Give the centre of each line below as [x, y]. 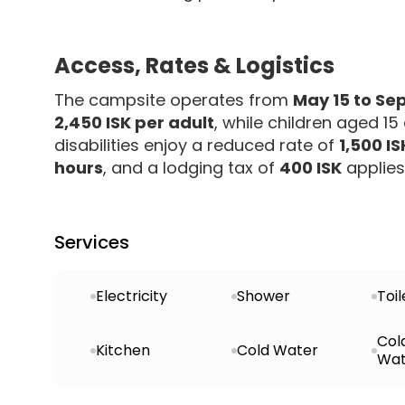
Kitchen [123, 350]
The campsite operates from [174, 99]
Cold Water [277, 350]
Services [92, 242]
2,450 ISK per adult [134, 122]
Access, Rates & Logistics [194, 65]
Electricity [132, 296]
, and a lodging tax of [191, 167]
